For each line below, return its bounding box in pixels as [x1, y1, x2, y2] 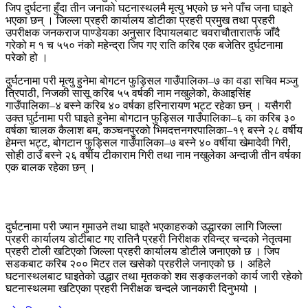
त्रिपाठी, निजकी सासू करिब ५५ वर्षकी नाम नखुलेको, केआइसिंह [5, 87, 251, 99]
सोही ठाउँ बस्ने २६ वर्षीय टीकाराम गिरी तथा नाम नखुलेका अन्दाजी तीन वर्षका [5, 148, 301, 161]
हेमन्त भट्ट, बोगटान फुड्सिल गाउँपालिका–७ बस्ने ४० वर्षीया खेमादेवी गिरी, [5, 136, 291, 148]
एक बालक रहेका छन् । [5, 161, 96, 173]
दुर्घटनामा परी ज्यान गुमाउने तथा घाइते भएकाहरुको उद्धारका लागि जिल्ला [5, 220, 282, 232]
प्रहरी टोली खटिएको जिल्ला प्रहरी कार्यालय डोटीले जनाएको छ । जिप [5, 245, 280, 257]
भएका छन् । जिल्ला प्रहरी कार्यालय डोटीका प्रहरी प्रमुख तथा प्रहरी [5, 14, 275, 26]
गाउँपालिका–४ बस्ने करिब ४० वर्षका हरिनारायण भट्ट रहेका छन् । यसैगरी [5, 99, 291, 111]
